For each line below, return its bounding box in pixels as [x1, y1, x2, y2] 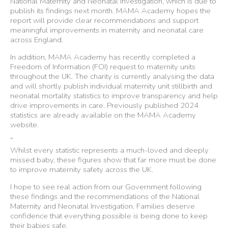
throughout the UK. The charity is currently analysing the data [10, 71, 214, 81]
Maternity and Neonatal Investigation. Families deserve [10, 201, 195, 212]
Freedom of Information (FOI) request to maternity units [10, 61, 195, 72]
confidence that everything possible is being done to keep [10, 211, 208, 221]
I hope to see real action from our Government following [10, 182, 202, 192]
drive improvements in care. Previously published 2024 [10, 100, 198, 110]
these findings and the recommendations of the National [10, 191, 199, 202]
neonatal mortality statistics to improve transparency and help [10, 90, 218, 101]
